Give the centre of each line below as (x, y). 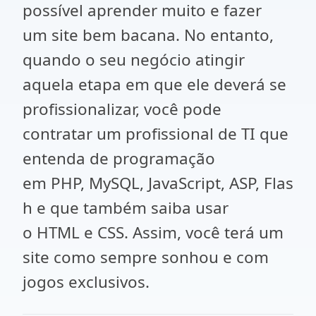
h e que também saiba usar (126, 208)
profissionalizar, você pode (122, 109)
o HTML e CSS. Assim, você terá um (153, 232)
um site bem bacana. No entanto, (148, 35)
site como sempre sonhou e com (146, 257)
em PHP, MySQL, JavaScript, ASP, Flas (158, 183)
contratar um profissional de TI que (156, 134)
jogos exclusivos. (86, 282)
